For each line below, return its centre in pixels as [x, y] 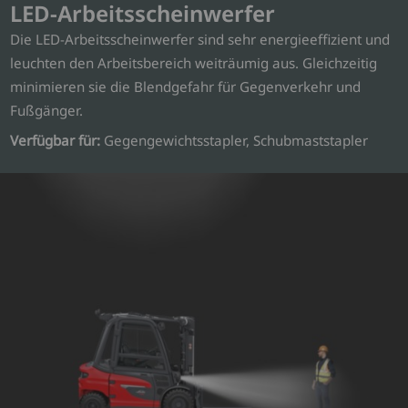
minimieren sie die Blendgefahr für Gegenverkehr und [186, 86]
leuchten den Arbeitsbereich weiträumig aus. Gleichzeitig [194, 62]
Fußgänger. [47, 110]
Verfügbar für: [56, 141]
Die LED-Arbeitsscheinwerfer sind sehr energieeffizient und [200, 39]
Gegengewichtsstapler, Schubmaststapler [235, 141]
